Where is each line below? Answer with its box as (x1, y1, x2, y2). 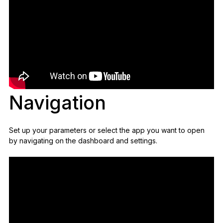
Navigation (8, 91, 106, 114)
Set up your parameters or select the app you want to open (8, 126, 205, 135)
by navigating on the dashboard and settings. (8, 136, 157, 145)
